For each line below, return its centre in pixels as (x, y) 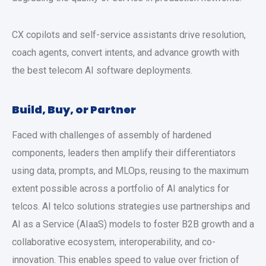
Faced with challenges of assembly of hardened (112, 135)
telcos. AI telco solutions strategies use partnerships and (131, 206)
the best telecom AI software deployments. (102, 70)
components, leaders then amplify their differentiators (124, 153)
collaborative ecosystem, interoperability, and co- (114, 242)
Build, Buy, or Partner (74, 110)
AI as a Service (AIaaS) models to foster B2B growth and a (133, 224)
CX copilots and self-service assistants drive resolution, (129, 35)
